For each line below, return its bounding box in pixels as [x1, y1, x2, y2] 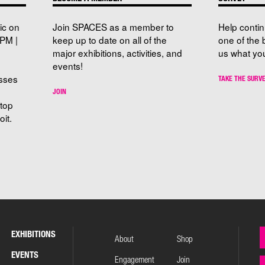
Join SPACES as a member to [53, 20, 174, 33]
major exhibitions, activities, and [53, 46, 182, 59]
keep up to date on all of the [53, 33, 167, 46]
